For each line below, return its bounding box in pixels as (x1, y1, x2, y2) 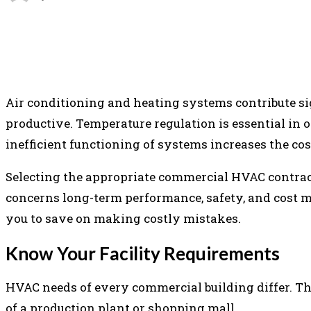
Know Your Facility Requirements (6, 242, 280, 264)
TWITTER (228, 35, 262, 46)
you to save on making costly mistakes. (6, 210, 241, 227)
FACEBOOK (139, 35, 184, 46)
